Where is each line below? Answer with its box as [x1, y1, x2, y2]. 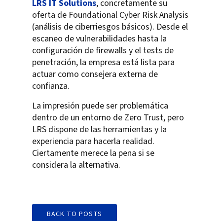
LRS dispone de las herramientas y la [32, 123, 167, 136]
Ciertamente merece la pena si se [32, 147, 154, 160]
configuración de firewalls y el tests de [32, 44, 174, 57]
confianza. [32, 80, 70, 93]
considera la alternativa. [32, 159, 120, 172]
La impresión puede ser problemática [32, 100, 168, 112]
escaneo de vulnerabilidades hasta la [32, 33, 167, 45]
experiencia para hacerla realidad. [32, 135, 154, 148]
